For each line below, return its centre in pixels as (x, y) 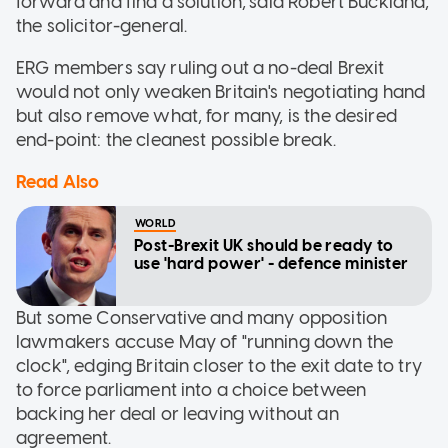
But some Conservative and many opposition (202, 317)
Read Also (58, 181)
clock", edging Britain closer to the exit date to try (219, 365)
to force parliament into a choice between (191, 389)
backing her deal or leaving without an (177, 413)
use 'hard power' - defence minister (271, 263)
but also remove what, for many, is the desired (206, 115)
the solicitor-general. (102, 25)
